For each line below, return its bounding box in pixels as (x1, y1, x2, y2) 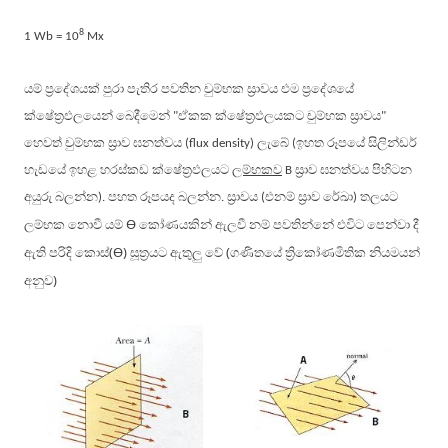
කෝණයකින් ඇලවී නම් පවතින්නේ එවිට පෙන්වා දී (139, 216, 419, 232)
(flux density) (185, 136, 257, 150)
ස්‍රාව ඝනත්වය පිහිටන (295, 161, 412, 177)
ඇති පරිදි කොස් (24, 244, 109, 260)
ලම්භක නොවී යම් (24, 216, 126, 232)
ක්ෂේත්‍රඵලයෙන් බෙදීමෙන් (24, 107, 173, 123)
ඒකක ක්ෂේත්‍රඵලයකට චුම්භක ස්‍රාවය (178, 107, 381, 123)
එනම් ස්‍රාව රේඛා (265, 188, 353, 204)
